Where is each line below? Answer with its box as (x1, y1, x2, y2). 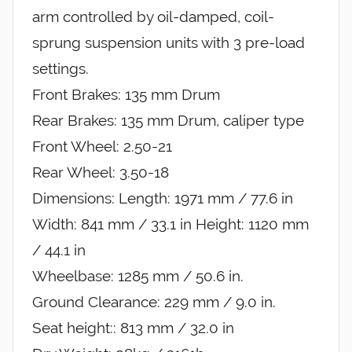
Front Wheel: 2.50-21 (32, 137, 172, 156)
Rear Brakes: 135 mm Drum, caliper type (32, 112, 304, 130)
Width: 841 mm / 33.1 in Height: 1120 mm (32, 215, 309, 233)
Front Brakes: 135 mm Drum (32, 86, 220, 104)
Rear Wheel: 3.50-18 (32, 163, 169, 181)
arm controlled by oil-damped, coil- (32, 8, 274, 26)
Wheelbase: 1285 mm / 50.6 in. (32, 267, 244, 285)
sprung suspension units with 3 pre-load (32, 34, 305, 52)
